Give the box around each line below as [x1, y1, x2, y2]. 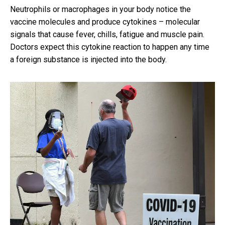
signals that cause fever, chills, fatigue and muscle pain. [10, 29, 204, 39]
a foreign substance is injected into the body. [10, 54, 167, 64]
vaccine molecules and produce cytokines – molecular [10, 17, 200, 27]
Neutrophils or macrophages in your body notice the [10, 4, 191, 14]
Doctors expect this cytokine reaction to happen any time [10, 42, 209, 52]
